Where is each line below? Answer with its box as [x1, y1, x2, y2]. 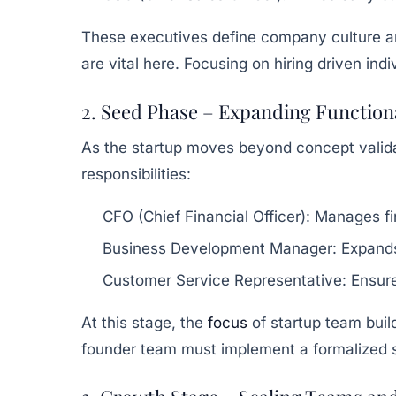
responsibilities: [81, 164, 191, 183]
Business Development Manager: [103, 239, 337, 257]
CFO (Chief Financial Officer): [103, 207, 310, 225]
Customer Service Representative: [103, 270, 346, 289]
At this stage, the [81, 313, 208, 331]
